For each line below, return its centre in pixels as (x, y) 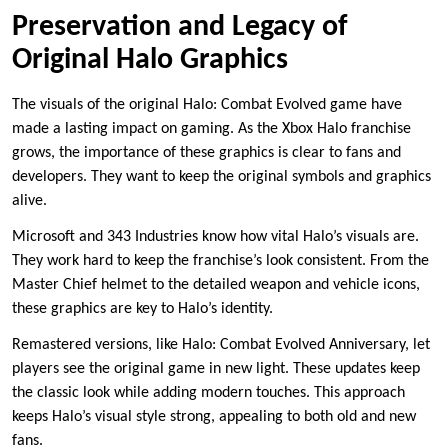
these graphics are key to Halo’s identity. (142, 309)
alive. (29, 201)
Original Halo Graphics (150, 61)
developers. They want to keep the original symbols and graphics (221, 177)
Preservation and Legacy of (180, 28)
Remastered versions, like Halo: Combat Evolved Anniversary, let (221, 345)
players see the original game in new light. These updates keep (216, 369)
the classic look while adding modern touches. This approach (208, 393)
